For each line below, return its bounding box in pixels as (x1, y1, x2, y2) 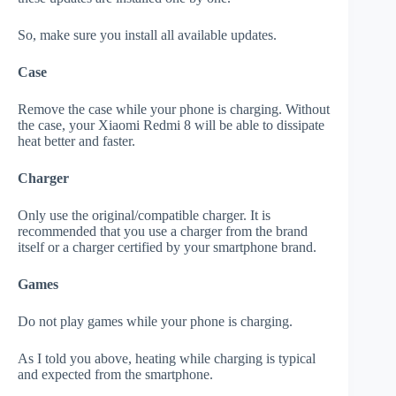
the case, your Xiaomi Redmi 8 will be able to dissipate (18, 118, 324, 133)
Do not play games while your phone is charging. (18, 314, 293, 330)
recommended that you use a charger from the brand (18, 224, 308, 240)
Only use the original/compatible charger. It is (18, 208, 270, 224)
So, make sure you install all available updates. (18, 27, 277, 43)
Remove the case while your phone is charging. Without (18, 102, 330, 118)
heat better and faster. (18, 133, 135, 149)
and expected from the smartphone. (18, 367, 213, 383)
